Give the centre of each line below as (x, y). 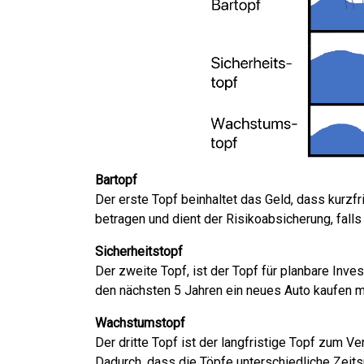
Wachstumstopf (140, 323)
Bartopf (116, 180)
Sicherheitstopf (139, 251)
